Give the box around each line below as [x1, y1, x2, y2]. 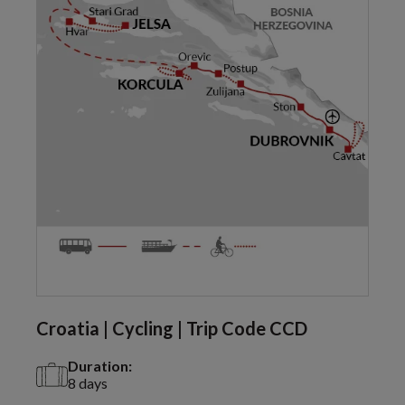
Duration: [68, 357, 132, 375]
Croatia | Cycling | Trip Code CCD [36, 317, 307, 340]
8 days [68, 374, 108, 392]
